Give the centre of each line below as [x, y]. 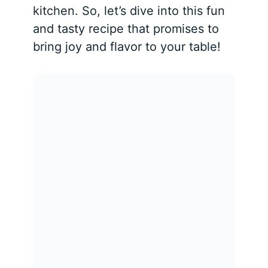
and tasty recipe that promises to [126, 28]
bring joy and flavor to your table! [127, 46]
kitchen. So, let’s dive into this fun [129, 10]
